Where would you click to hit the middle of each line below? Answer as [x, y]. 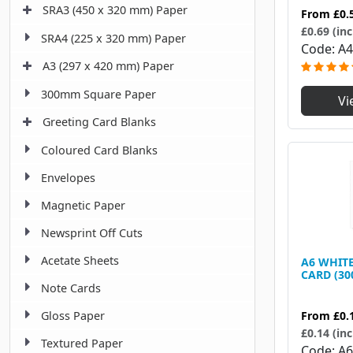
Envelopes [68, 178]
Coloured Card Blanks [99, 150]
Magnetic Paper [83, 206]
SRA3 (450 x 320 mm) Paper [115, 10]
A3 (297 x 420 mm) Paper [108, 66]
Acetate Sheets [80, 261]
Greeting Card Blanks [99, 122]
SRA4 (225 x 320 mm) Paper [113, 39]
